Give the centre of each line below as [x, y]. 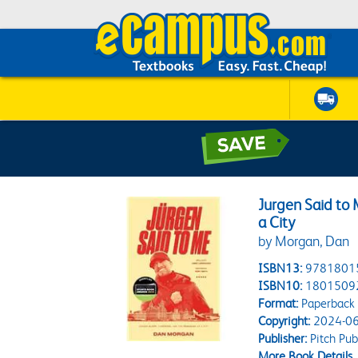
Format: [278, 303]
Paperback [327, 303]
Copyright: [284, 321]
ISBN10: [280, 286]
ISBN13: [280, 268]
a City [277, 223]
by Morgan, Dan [304, 241]
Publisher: [283, 338]
